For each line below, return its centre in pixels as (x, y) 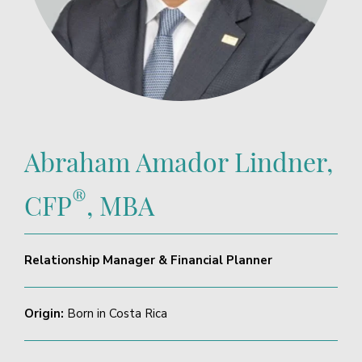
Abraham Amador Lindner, (178, 161)
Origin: (45, 314)
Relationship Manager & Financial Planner (148, 261)
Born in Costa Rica (117, 314)
